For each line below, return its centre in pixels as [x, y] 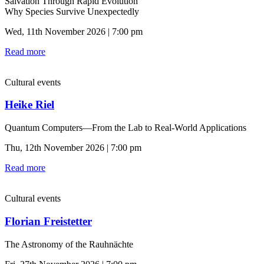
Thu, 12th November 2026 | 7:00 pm [73, 148]
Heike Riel [29, 105]
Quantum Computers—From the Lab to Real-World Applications [126, 128]
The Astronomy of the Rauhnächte [69, 244]
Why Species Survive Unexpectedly [72, 11]
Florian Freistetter [48, 221]
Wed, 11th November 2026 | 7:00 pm [74, 31]
